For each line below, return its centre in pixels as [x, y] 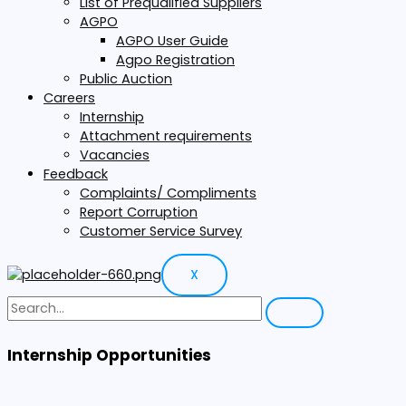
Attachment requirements [166, 135]
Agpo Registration [175, 59]
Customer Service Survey [161, 231]
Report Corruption [139, 212]
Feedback [76, 174]
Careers [69, 97]
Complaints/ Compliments [168, 193]
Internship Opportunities [109, 356]
